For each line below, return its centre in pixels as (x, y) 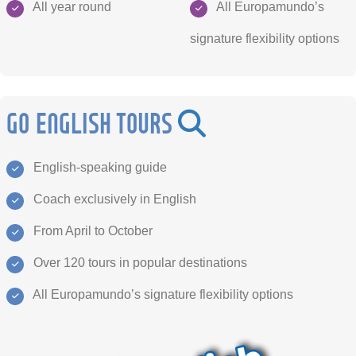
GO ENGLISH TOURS (89, 122)
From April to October (91, 230)
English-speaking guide (99, 166)
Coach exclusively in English (113, 198)
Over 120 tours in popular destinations (139, 262)
